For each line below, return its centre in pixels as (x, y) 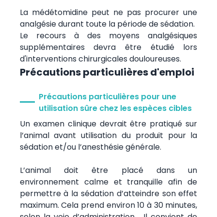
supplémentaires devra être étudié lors (108, 47)
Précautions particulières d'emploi (107, 72)
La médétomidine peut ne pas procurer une (108, 12)
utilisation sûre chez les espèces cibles (115, 108)
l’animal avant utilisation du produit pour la (108, 135)
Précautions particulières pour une (107, 96)
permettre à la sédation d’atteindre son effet (108, 193)
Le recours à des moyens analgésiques (108, 35)
